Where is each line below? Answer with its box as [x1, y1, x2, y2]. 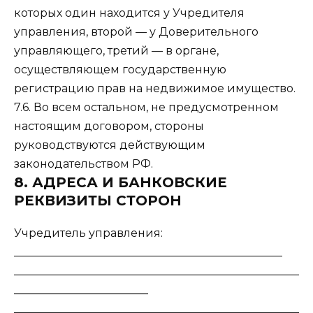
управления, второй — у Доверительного [14, 25, 259, 39]
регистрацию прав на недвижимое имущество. [14, 82, 296, 96]
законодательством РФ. [14, 157, 153, 171]
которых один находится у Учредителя [14, 6, 245, 20]
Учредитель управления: [14, 226, 163, 240]
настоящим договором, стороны [14, 119, 204, 133]
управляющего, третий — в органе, [14, 44, 219, 58]
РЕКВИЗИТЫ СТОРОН [14, 192, 182, 210]
